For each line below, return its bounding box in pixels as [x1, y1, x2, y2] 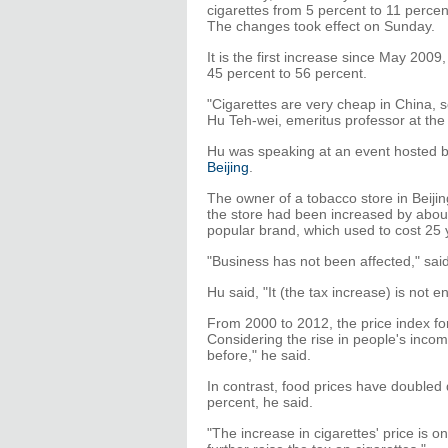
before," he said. [207, 347, 311, 363]
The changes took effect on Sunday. [207, 18, 435, 34]
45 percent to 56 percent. [207, 65, 367, 81]
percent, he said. [207, 394, 313, 410]
